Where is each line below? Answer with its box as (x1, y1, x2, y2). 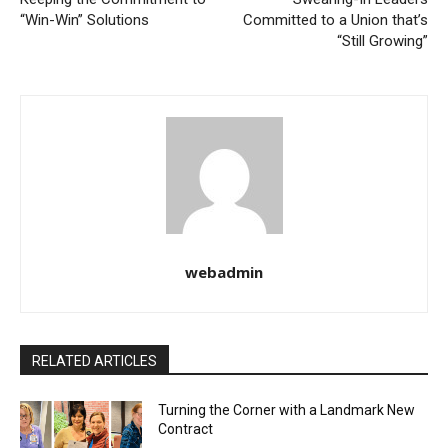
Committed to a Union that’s (242, 11, 428, 30)
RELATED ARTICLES (32, 353, 157, 370)
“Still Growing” (336, 32, 428, 51)
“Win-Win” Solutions (20, 11, 149, 30)
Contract (158, 421, 214, 438)
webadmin (185, 262, 263, 283)
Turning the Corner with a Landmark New (158, 402, 416, 419)
